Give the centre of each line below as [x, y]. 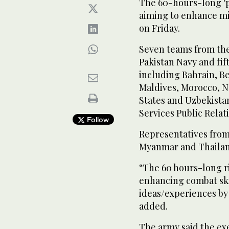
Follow [97, 119]
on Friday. [159, 28]
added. [153, 206]
